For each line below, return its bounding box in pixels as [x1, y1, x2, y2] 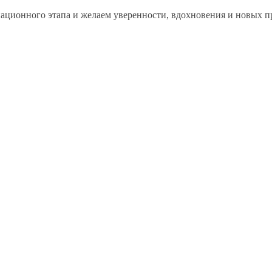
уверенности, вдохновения [111, 9, 228, 20]
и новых [228, 9, 262, 20]
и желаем [73, 9, 111, 20]
